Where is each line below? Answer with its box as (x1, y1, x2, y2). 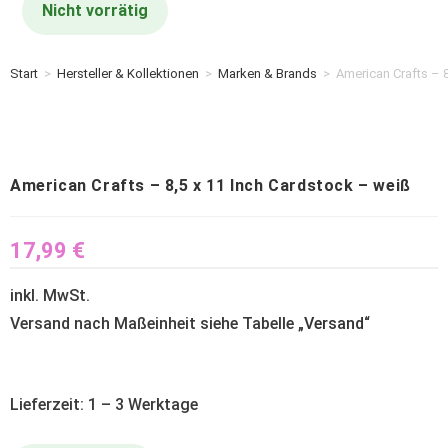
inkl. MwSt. (10, 285, 90, 305)
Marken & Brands (218, 66, 317, 81)
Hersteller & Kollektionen (57, 66, 199, 81)
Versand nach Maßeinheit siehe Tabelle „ (10, 313, 304, 333)
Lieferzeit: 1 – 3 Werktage (10, 394, 198, 414)
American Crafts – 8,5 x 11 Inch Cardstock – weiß (10, 175, 411, 195)
